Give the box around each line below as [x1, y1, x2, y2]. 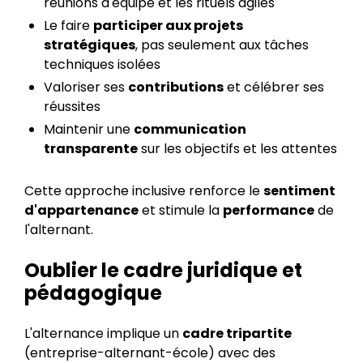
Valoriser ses [44, 78, 128, 96]
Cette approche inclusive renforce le [24, 181, 263, 200]
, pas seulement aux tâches [135, 36, 309, 54]
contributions [128, 78, 224, 96]
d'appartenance [24, 201, 139, 220]
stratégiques [44, 36, 135, 54]
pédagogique [24, 280, 162, 306]
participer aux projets [93, 16, 243, 35]
